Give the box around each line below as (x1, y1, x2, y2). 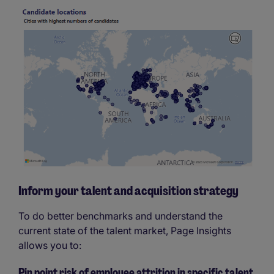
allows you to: (18, 239, 81, 251)
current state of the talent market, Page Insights (18, 224, 231, 237)
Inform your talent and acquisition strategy (18, 182, 240, 199)
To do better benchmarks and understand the (18, 209, 223, 222)
